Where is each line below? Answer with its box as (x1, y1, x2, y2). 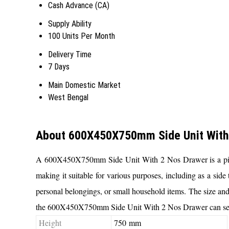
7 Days (48, 61, 70, 72)
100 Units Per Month (48, 31, 115, 41)
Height (39, 217, 62, 228)
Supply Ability (48, 18, 91, 29)
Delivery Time (48, 49, 91, 59)
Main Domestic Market (48, 80, 121, 90)
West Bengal (48, 92, 88, 102)
